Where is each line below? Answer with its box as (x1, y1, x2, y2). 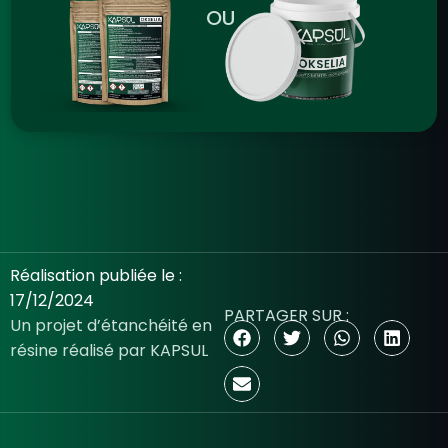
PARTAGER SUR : (224, 303, 349, 327)
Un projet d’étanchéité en (10, 313, 212, 337)
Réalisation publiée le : (10, 263, 182, 287)
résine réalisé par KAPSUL (10, 338, 208, 362)
